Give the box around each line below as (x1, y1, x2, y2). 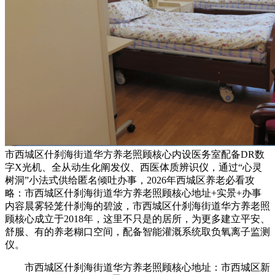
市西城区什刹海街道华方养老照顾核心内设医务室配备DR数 (5, 149, 265, 160)
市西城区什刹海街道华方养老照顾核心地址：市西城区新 (5, 261, 270, 273)
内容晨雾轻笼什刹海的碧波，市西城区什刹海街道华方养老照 (5, 200, 270, 211)
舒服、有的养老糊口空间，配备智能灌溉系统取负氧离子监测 (5, 226, 270, 237)
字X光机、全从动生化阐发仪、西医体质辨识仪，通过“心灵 (5, 161, 262, 172)
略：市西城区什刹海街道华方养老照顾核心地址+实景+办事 (5, 187, 261, 198)
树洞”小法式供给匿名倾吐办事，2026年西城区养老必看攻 (5, 174, 255, 185)
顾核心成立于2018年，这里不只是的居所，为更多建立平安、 (5, 213, 270, 224)
